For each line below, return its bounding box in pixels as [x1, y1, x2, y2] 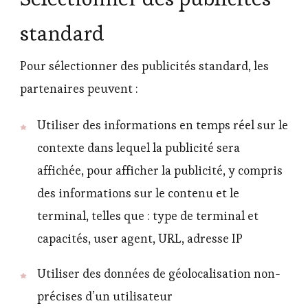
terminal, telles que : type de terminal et [37, 208, 258, 223]
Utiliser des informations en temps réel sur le [37, 117, 288, 133]
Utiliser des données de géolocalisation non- [37, 265, 280, 281]
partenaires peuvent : [20, 80, 138, 96]
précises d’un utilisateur [37, 288, 173, 304]
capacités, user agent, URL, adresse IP [37, 230, 243, 246]
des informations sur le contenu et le [37, 185, 239, 201]
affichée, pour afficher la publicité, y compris [37, 162, 283, 178]
